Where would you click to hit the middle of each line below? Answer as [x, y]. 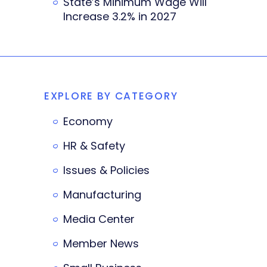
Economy [88, 122]
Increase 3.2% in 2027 [120, 17]
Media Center [99, 219]
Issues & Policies [106, 170]
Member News [101, 244]
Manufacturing [102, 195]
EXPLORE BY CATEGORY [111, 96]
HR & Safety [94, 146]
